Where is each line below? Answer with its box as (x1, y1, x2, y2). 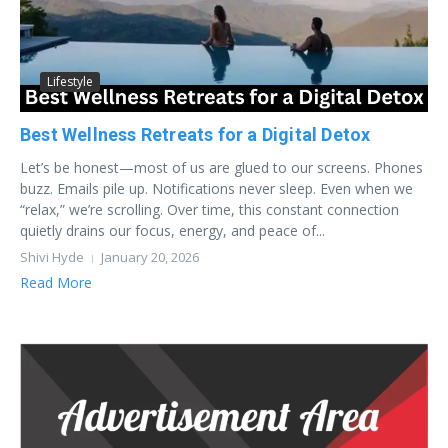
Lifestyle (47, 73, 93, 91)
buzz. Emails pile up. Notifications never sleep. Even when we (20, 179, 413, 199)
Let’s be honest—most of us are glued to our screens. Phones (20, 158, 423, 178)
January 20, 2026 (101, 248, 199, 267)
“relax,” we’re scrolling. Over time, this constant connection (20, 200, 399, 220)
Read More (20, 273, 92, 293)
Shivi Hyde (20, 248, 84, 267)
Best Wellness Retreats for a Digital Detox (20, 124, 371, 146)
